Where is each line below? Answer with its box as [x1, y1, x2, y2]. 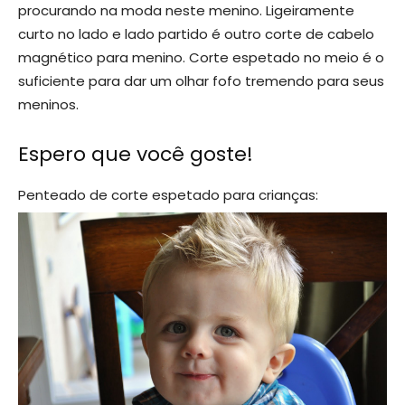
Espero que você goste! [18, 140, 253, 169]
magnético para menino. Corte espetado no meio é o [18, 48, 384, 68]
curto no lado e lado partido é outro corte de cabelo [18, 24, 374, 44]
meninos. [18, 95, 79, 115]
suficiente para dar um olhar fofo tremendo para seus [18, 71, 384, 91]
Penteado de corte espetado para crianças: [18, 185, 318, 205]
